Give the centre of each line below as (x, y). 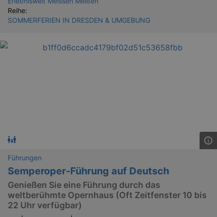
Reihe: (17, 11)
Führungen (25, 158)
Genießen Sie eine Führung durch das (84, 185)
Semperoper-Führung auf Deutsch (88, 171)
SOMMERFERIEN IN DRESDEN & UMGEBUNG (79, 20)
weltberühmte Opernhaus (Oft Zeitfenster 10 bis (107, 195)
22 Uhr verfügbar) (45, 205)
